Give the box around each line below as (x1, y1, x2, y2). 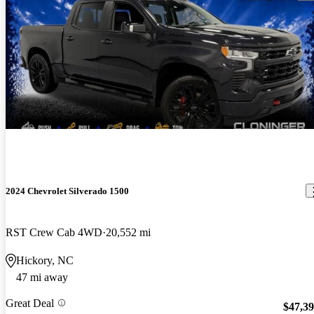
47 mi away (16, 271, 68, 283)
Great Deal (6, 296, 54, 309)
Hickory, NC (16, 254, 74, 266)
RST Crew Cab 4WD (6, 226, 102, 238)
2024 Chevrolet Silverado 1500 (6, 185, 129, 196)
